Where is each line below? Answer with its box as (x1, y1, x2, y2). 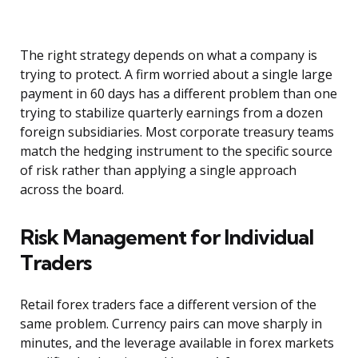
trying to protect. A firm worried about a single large (20, 66, 332, 84)
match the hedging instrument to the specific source (20, 142, 332, 161)
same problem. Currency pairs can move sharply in (20, 315, 322, 333)
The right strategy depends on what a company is (20, 46, 317, 65)
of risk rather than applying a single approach (20, 161, 296, 180)
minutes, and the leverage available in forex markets (20, 334, 334, 352)
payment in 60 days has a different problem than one (20, 85, 337, 103)
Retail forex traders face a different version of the (20, 296, 316, 314)
